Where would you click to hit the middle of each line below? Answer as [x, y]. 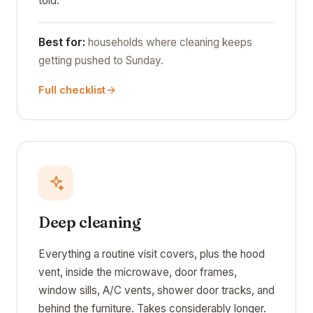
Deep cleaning [90, 222]
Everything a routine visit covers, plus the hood [152, 254]
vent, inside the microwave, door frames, [138, 272]
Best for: [62, 42]
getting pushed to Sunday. [101, 60]
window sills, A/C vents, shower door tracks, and [156, 290]
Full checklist [72, 90]
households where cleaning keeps [169, 42]
